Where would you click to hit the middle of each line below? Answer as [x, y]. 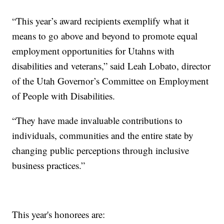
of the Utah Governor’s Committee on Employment [110, 81]
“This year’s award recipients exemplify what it [101, 21]
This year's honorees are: [59, 214]
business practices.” [49, 165]
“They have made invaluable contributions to [97, 120]
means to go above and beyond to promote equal [105, 36]
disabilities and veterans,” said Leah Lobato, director [111, 66]
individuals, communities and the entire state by [103, 135]
